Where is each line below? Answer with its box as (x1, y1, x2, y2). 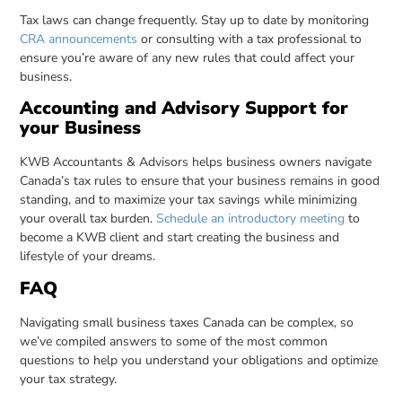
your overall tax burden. (20, 210, 157, 228)
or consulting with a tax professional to (137, 30, 363, 48)
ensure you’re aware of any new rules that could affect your (20, 48, 355, 66)
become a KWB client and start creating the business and (20, 229, 340, 247)
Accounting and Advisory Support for (20, 96, 349, 121)
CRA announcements (20, 30, 138, 48)
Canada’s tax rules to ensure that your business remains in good (20, 172, 380, 190)
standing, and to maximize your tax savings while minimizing (20, 191, 358, 209)
